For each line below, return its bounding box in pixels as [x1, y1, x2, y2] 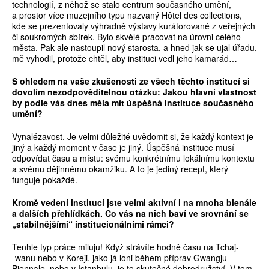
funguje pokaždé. [12, 174, 77, 186]
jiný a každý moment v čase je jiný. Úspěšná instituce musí [12, 141, 234, 154]
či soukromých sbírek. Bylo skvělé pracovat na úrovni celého [12, 31, 241, 43]
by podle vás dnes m [12, 97, 97, 109]
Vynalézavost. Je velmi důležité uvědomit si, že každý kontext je [12, 130, 253, 143]
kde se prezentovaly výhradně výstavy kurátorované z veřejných [12, 20, 255, 32]
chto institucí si [186, 75, 250, 88]
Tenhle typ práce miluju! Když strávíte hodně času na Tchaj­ [12, 241, 239, 253]
